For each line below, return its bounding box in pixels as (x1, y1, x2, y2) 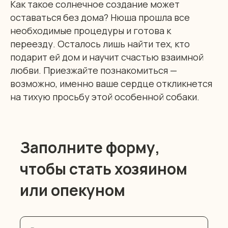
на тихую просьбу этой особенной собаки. (10, 91, 199, 103)
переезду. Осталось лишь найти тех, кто (10, 38, 190, 50)
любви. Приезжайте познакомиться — (10, 64, 177, 76)
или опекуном (20, 180, 125, 201)
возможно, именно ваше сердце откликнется (10, 77, 212, 90)
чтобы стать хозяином (20, 158, 187, 179)
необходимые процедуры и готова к (10, 24, 171, 37)
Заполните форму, (20, 137, 160, 158)
